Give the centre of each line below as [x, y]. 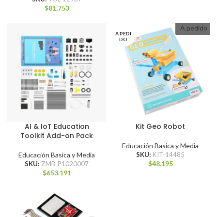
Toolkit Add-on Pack [57, 136]
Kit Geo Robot [160, 126]
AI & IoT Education [57, 126]
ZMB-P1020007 [65, 164]
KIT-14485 [169, 155]
